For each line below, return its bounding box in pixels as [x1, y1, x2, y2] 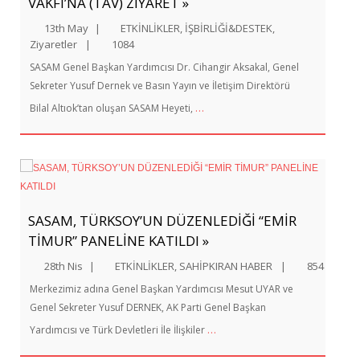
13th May [44, 21, 88, 35]
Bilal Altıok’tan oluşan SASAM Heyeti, [30, 101, 195, 115]
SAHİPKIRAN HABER [179, 259, 272, 273]
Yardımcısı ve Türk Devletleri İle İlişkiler [30, 323, 207, 337]
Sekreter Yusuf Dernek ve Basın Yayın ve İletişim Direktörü [30, 79, 290, 92]
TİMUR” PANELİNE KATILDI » [28, 231, 209, 250]
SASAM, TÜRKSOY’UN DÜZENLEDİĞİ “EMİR [28, 211, 297, 230]
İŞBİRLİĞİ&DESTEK [185, 21, 272, 35]
